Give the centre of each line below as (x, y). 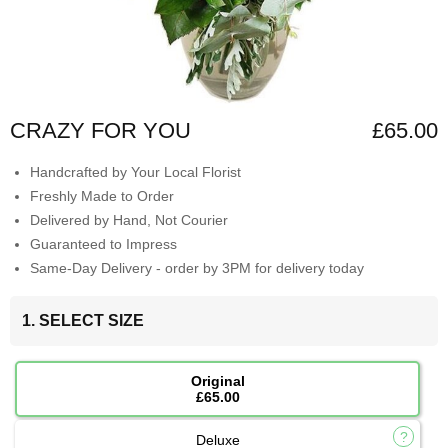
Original (217, 381)
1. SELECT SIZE (83, 321)
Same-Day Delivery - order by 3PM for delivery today (197, 268)
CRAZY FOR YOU (100, 131)
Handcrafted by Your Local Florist (135, 172)
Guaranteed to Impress (103, 244)
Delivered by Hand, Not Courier (129, 220)
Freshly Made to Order (102, 196)
